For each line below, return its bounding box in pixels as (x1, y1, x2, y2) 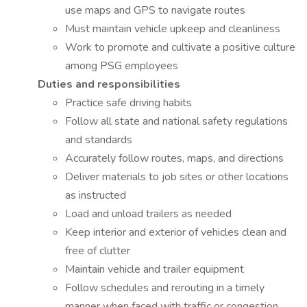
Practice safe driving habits (65, 95, 192, 110)
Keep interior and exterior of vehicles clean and (65, 225, 286, 240)
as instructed (65, 188, 126, 203)
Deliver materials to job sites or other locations (65, 169, 288, 184)
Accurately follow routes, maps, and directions (65, 151, 284, 166)
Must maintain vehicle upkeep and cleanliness (65, 21, 280, 36)
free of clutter (65, 243, 130, 258)
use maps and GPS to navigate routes (65, 3, 245, 18)
